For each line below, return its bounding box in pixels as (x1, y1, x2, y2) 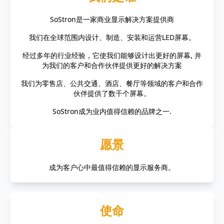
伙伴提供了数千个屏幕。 (73, 88, 150, 98)
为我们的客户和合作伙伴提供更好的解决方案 (42, 60, 182, 70)
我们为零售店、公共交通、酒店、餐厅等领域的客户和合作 (21, 78, 203, 88)
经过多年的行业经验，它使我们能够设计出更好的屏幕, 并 (22, 50, 201, 60)
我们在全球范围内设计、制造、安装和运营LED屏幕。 (28, 32, 195, 42)
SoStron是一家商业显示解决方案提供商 (50, 14, 174, 24)
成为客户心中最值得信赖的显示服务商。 (49, 162, 175, 172)
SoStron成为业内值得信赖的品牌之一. (52, 106, 171, 116)
